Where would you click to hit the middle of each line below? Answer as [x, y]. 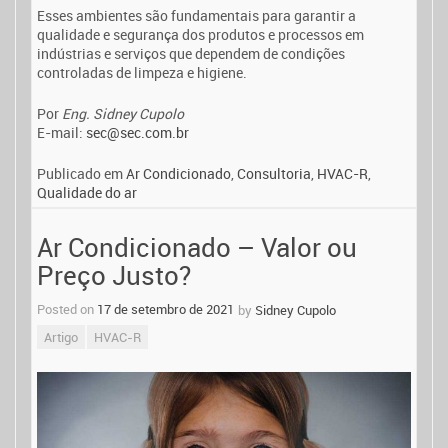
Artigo [61, 337]
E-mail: [61, 133]
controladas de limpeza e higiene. [142, 72]
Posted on [67, 309]
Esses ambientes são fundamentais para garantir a [196, 15]
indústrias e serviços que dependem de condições [191, 53]
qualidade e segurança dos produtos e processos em [200, 34]
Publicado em [81, 174]
